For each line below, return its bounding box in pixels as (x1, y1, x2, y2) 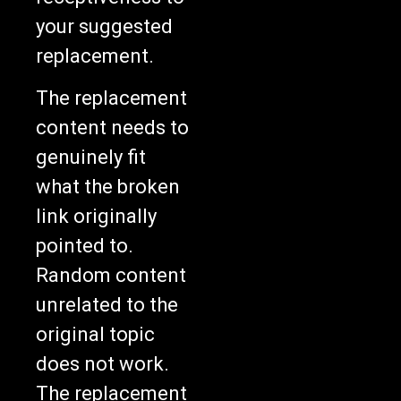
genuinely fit (36, 145, 146, 168)
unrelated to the (36, 293, 178, 316)
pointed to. (36, 234, 133, 257)
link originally (36, 204, 157, 227)
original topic (36, 322, 155, 346)
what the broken (36, 175, 180, 198)
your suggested (36, 14, 173, 38)
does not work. (36, 352, 169, 375)
